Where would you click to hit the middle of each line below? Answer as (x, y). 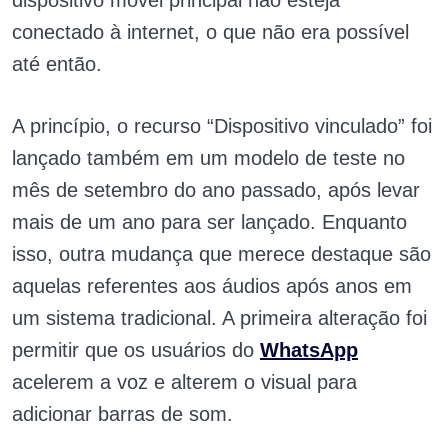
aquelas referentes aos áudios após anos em (212, 286)
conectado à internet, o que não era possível (210, 32)
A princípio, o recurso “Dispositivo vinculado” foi (222, 126)
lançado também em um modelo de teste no (208, 158)
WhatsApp (309, 350)
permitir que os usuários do (136, 350)
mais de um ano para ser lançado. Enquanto (209, 222)
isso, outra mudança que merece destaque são (221, 254)
